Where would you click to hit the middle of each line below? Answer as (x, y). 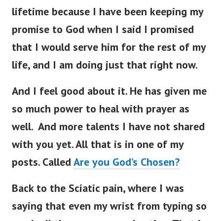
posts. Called (43, 162)
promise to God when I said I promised (103, 29)
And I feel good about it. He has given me (109, 91)
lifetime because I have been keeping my (108, 12)
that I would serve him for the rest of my (109, 47)
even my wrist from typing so (138, 206)
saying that (40, 206)
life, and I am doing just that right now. (105, 65)
